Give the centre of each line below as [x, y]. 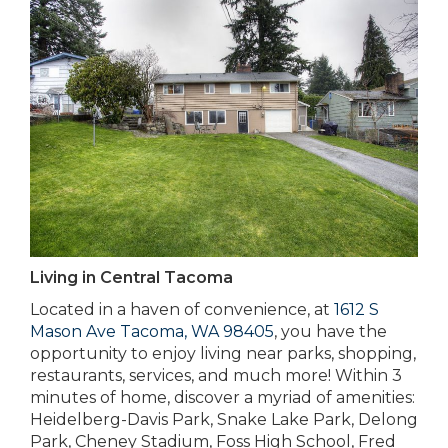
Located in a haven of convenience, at [182, 309]
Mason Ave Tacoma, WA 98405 [152, 331]
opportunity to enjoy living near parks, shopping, [223, 353]
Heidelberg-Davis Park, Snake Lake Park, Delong [224, 419]
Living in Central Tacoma [131, 277]
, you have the [330, 331]
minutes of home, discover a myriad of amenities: [222, 397]
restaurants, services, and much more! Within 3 [216, 375]
